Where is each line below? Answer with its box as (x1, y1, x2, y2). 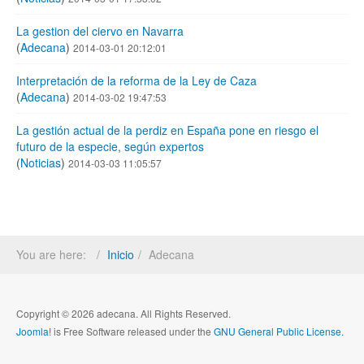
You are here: (16, 245, 93, 262)
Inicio (107, 245, 134, 262)
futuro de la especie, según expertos (16, 137, 204, 154)
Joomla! (16, 323, 51, 338)
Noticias (20, 154, 61, 171)
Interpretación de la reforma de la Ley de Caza (16, 71, 257, 89)
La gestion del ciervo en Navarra (16, 22, 184, 39)
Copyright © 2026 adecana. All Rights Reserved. (16, 305, 231, 320)
